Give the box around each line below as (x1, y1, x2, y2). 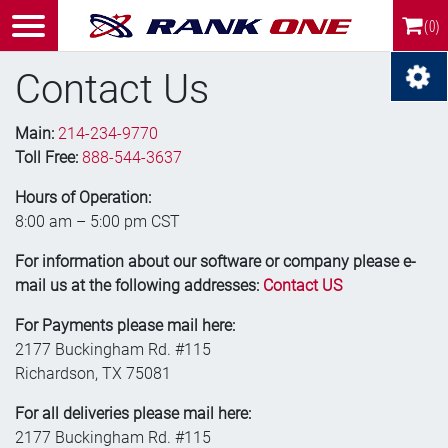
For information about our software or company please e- (15, 252, 416, 271)
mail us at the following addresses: (15, 276, 263, 295)
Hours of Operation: (15, 188, 151, 207)
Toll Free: (15, 148, 78, 167)
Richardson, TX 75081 (15, 364, 171, 383)
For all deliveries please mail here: (15, 404, 251, 423)
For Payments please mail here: (15, 316, 235, 335)
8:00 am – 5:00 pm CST (15, 212, 180, 231)
